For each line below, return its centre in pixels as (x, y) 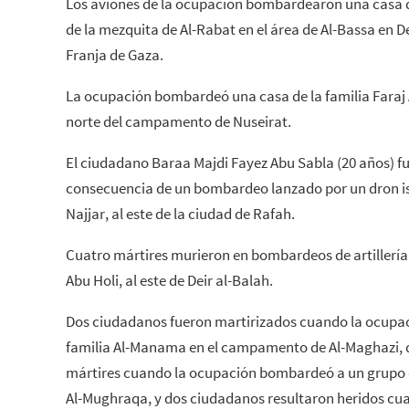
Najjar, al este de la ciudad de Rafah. (180, 213)
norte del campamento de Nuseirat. (178, 121)
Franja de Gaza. (115, 54)
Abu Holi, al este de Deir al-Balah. (169, 280)
